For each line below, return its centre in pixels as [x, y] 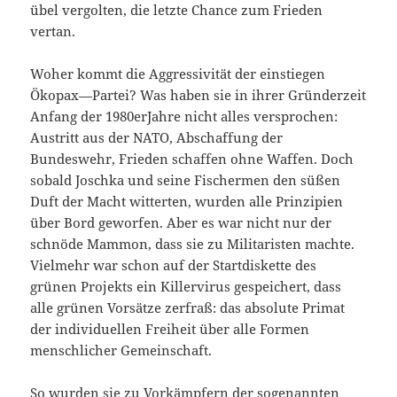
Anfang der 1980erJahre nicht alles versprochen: [184, 117]
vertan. [53, 31]
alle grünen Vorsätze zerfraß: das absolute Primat [188, 308]
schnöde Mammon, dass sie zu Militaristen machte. [193, 244]
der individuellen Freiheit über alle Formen [170, 329]
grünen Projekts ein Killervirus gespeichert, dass [186, 287]
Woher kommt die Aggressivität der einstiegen [178, 74]
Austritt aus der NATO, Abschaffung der [157, 138]
